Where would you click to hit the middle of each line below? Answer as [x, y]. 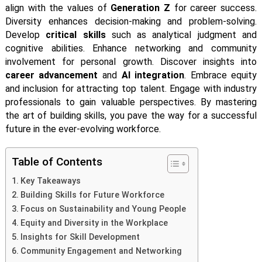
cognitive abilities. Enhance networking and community [131, 48]
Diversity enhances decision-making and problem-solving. [131, 21]
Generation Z [141, 8]
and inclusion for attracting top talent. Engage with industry [131, 89]
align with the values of [58, 8]
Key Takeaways [50, 181]
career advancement [51, 75]
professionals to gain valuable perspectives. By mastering [131, 102]
